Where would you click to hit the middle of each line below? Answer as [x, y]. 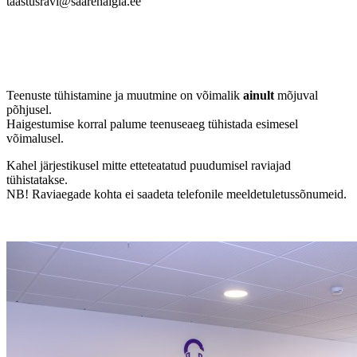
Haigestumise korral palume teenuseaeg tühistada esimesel [152, 124]
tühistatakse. [37, 179]
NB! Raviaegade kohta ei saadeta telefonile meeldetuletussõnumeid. [177, 194]
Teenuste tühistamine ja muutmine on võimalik [125, 95]
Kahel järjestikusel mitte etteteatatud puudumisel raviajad [149, 165]
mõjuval [298, 95]
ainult [260, 95]
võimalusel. [35, 138]
